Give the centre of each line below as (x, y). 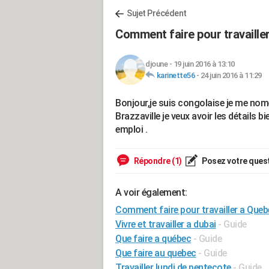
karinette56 (175, 75)
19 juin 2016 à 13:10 (204, 64)
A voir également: (151, 192)
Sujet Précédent (157, 13)
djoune (156, 64)
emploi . (131, 129)
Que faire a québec (153, 239)
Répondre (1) (157, 161)
